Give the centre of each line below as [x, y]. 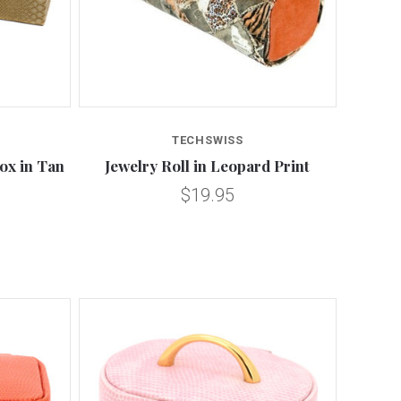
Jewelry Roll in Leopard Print [208, 166]
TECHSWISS [208, 141]
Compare [208, 132]
